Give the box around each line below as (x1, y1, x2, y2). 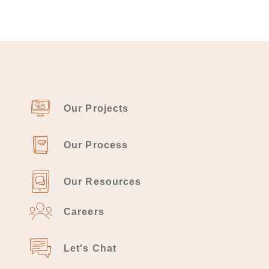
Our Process (64, 139, 128, 150)
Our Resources (64, 176, 142, 187)
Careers (64, 206, 104, 217)
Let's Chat (64, 243, 117, 253)
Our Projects (64, 103, 129, 113)
